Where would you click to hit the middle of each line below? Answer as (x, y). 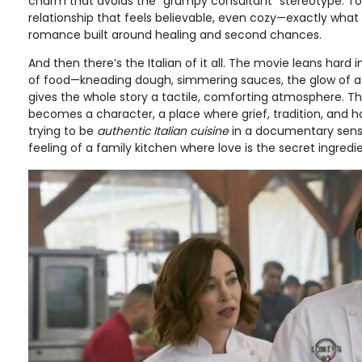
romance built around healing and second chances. (175, 35)
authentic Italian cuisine (163, 131)
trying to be (63, 131)
